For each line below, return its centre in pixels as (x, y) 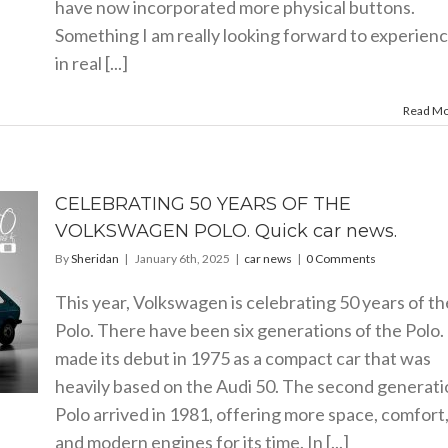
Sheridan (94, 258)
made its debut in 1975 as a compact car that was (242, 358)
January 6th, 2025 (182, 258)
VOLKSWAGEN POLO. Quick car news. (225, 231)
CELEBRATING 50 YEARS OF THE (202, 204)
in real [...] (91, 63)
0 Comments (340, 258)
